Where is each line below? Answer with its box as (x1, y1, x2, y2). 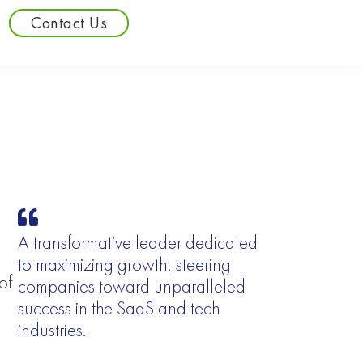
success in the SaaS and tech (17, 299, 220, 318)
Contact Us (31, 11, 108, 33)
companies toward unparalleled (17, 277, 246, 297)
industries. (17, 321, 86, 340)
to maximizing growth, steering (17, 255, 231, 275)
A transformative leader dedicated (17, 233, 258, 253)
